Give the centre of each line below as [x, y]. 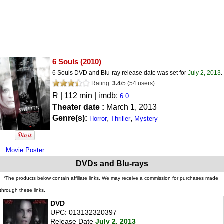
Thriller [121, 118]
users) [146, 83]
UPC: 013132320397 [84, 213]
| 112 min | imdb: [89, 95]
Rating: [101, 83]
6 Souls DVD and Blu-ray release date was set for [120, 73]
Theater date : [79, 107]
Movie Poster [25, 150]
